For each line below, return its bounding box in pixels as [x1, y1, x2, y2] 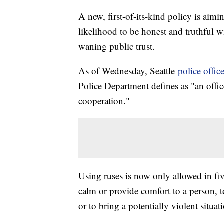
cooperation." [78, 94, 130, 107]
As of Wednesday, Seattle [78, 64, 178, 77]
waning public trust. [78, 40, 155, 53]
